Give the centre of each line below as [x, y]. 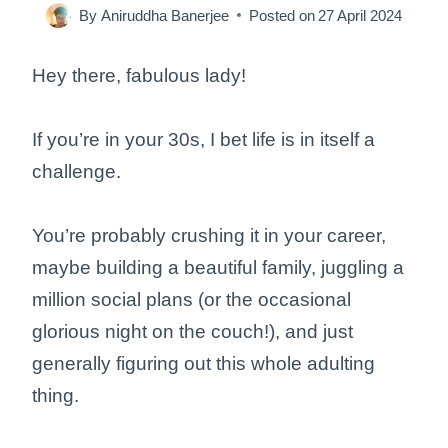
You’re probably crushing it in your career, [209, 235]
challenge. [79, 171]
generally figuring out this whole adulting [203, 363]
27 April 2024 [359, 15]
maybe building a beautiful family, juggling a [218, 267]
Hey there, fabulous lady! [141, 75]
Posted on [281, 15]
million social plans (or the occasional [191, 299]
